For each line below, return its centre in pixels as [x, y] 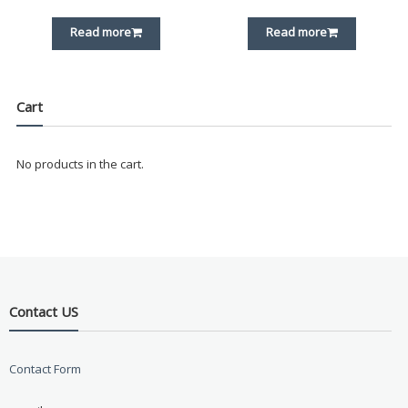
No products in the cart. [80, 164]
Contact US [43, 311]
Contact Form [45, 368]
